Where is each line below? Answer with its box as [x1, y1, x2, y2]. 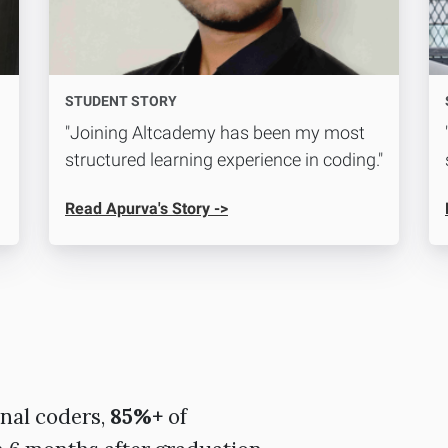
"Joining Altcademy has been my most [65, 122, 365, 144]
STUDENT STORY [65, 93, 177, 110]
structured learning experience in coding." [65, 149, 383, 171]
